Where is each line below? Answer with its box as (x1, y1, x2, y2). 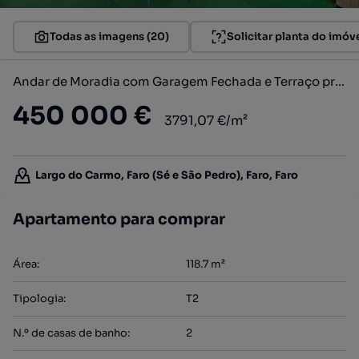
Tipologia (13, 292, 63, 305)
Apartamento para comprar (13, 210, 225, 229)
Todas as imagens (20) (50, 30, 169, 43)
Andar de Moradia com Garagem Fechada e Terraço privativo (335, 74, 345, 89)
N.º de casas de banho (13, 326, 127, 340)
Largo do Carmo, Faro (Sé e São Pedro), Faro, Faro (35, 168, 298, 182)
